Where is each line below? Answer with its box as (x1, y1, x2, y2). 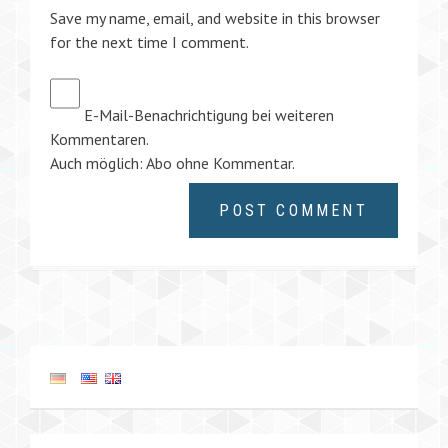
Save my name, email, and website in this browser (50, 8, 380, 28)
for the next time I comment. (50, 32, 249, 52)
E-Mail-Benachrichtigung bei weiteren (80, 105, 334, 125)
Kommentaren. (50, 129, 149, 149)
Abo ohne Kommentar (146, 153, 292, 173)
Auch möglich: (50, 153, 146, 173)
